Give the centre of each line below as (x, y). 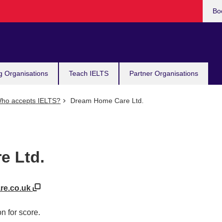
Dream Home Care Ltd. (106, 101)
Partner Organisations (164, 73)
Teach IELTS (89, 73)
